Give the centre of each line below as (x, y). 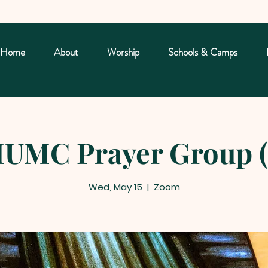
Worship (123, 52)
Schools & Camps (203, 52)
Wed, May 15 (115, 187)
